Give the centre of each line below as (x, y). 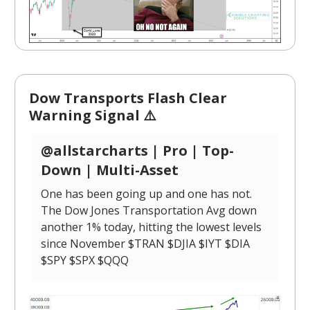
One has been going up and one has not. (146, 193)
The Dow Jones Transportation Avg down (149, 210)
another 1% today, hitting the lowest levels (151, 227)
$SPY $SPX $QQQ (85, 260)
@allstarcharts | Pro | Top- (137, 150)
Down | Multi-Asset (110, 170)
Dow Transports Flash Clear (128, 98)
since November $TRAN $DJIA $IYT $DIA (145, 243)
